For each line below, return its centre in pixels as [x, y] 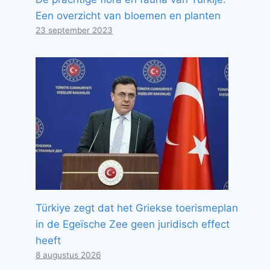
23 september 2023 [74, 30]
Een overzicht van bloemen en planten [128, 16]
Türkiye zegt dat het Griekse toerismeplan [137, 208]
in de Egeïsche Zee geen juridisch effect [133, 224]
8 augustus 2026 [68, 255]
